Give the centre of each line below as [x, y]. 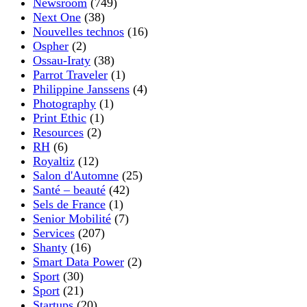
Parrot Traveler [70, 74]
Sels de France [69, 204]
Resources [58, 132]
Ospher [51, 46]
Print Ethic [60, 118]
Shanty [50, 247]
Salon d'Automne [76, 175]
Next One [57, 17]
